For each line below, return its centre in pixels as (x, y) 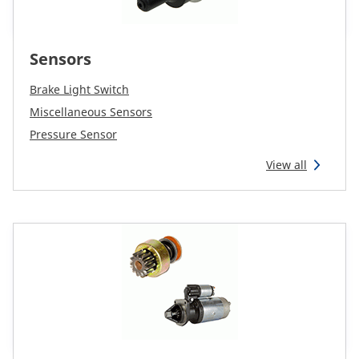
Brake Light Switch (79, 89)
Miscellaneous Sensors (91, 112)
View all (286, 165)
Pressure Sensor (73, 134)
